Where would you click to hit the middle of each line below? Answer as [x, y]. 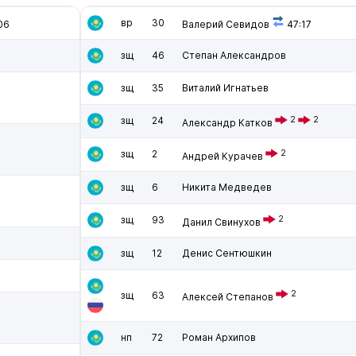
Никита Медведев [227, 187]
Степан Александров [234, 55]
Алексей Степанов [228, 297]
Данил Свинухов [221, 222]
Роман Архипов [219, 337]
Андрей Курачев [222, 156]
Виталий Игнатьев [225, 88]
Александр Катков [227, 123]
